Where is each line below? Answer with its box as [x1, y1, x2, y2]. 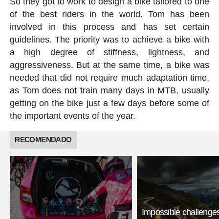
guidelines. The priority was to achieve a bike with [9, 34, 210, 44]
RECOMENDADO [15, 135, 72, 144]
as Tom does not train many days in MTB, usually [9, 85, 210, 95]
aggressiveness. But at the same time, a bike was [9, 60, 210, 70]
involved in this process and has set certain [9, 22, 210, 32]
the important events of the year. [9, 110, 135, 121]
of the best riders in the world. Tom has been [9, 9, 210, 19]
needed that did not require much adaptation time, [9, 72, 210, 83]
